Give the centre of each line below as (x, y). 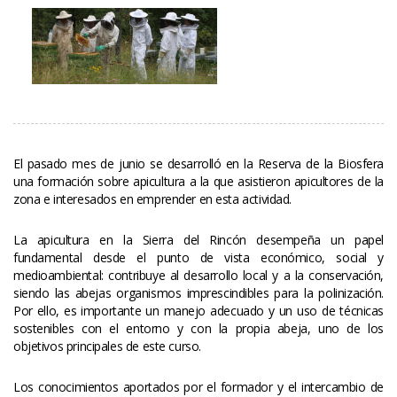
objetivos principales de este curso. (107, 346)
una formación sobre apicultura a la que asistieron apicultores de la (198, 182)
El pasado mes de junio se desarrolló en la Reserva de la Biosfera (198, 164)
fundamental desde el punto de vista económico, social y (198, 258)
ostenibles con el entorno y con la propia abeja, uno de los (198, 329)
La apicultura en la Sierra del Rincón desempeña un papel (198, 240)
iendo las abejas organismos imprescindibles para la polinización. (198, 293)
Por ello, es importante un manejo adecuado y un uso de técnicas (198, 311)
